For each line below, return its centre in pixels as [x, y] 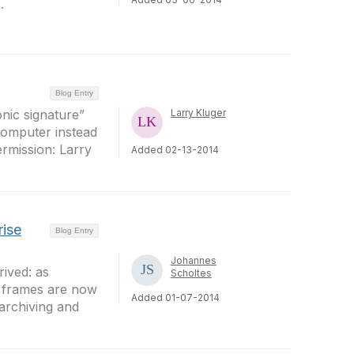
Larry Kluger [198, 113]
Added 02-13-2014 [175, 150]
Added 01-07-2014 [175, 297]
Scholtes [191, 273]
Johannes [193, 260]
